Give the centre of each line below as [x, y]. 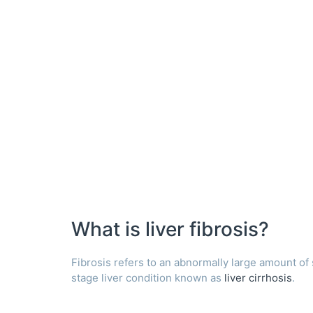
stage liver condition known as [148, 277]
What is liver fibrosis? [170, 229]
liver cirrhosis [258, 277]
